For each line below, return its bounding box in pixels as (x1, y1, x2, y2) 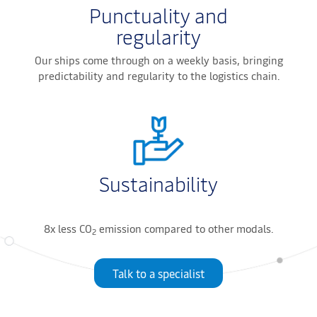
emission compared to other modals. (96, 221, 273, 236)
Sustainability (99, 170, 218, 197)
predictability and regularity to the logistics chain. (38, 68, 279, 83)
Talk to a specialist (113, 265, 204, 282)
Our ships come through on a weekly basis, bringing (34, 52, 283, 68)
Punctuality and (89, 1, 228, 29)
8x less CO (44, 221, 92, 236)
